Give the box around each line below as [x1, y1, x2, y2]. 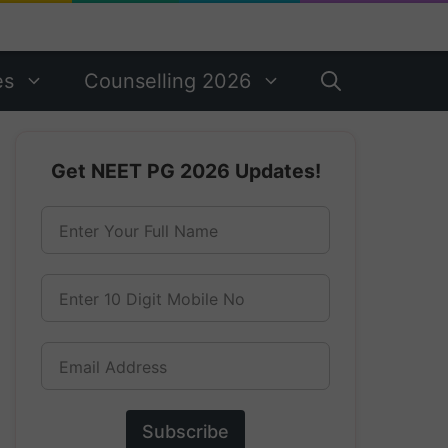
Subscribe [142, 421, 229, 442]
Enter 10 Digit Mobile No [59, 289, 245, 309]
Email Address [59, 357, 167, 377]
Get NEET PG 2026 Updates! [50, 159, 321, 183]
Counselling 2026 [84, 69, 251, 93]
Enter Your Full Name [59, 221, 218, 241]
